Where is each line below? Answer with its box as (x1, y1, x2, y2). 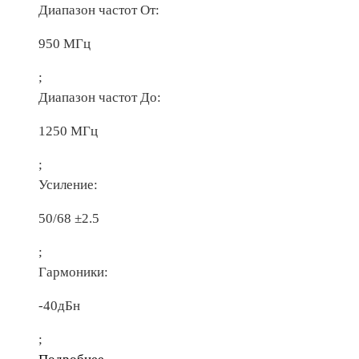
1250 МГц (38, 123, 98, 139)
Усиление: (38, 176, 98, 192)
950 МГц (38, 35, 91, 51)
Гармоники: (38, 264, 108, 280)
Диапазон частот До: (38, 89, 161, 105)
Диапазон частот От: (38, 2, 159, 18)
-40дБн (38, 297, 80, 313)
